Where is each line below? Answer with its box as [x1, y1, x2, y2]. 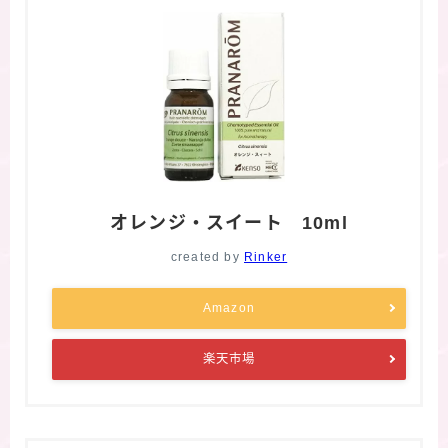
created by [170, 249, 244, 264]
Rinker [244, 249, 288, 264]
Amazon [202, 300, 256, 315]
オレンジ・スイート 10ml [110, 212, 348, 233]
